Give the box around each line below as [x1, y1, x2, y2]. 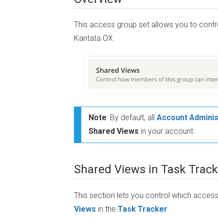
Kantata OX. [74, 34, 115, 43]
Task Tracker [118, 204, 167, 214]
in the [96, 204, 118, 214]
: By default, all [107, 112, 157, 122]
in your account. [139, 126, 195, 136]
